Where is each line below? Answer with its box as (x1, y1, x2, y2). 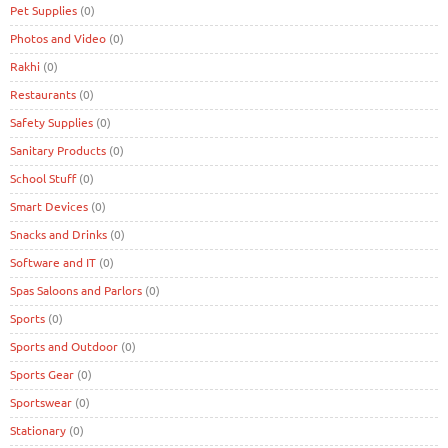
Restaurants (10, 85, 76, 102)
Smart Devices (10, 197, 88, 214)
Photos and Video (10, 29, 106, 46)
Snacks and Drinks (10, 225, 107, 242)
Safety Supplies (10, 113, 93, 130)
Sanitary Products (10, 141, 106, 158)
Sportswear (10, 393, 72, 410)
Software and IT (10, 253, 96, 270)
